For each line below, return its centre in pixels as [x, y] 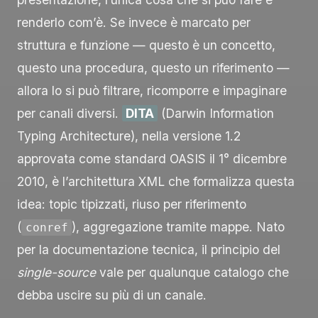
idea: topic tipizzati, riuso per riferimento [132, 204]
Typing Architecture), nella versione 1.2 [129, 136]
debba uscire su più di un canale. [112, 295]
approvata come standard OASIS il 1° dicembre [152, 158]
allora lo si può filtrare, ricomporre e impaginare [152, 90]
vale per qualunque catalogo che [192, 272]
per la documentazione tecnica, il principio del [149, 249]
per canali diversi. [70, 113]
